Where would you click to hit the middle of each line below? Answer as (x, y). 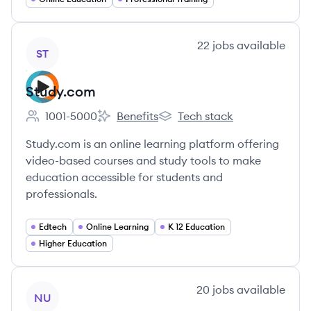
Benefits (137, 116)
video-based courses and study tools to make (143, 160)
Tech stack (205, 116)
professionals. (61, 194)
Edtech (53, 227)
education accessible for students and (124, 177)
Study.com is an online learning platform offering (152, 144)
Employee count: (68, 123)
